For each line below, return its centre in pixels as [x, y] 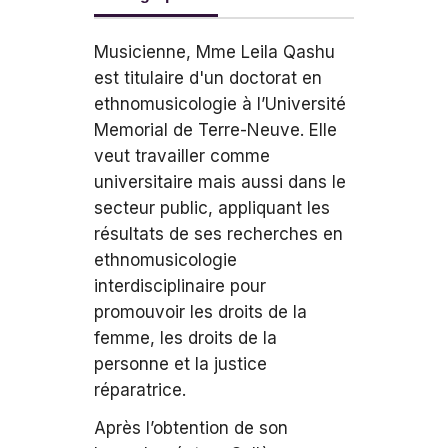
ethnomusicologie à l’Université [220, 104]
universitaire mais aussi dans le [220, 182]
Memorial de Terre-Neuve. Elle [215, 130]
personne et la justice [180, 364]
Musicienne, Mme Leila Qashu [214, 52]
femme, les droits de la [185, 338]
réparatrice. [140, 390]
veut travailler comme [182, 156]
